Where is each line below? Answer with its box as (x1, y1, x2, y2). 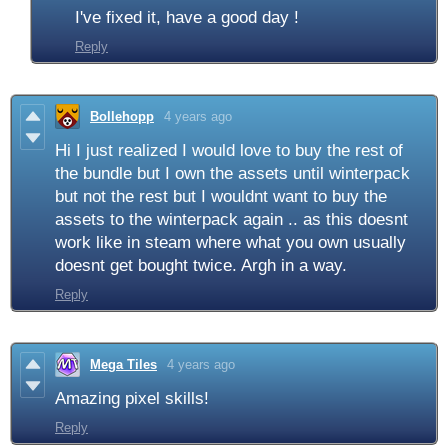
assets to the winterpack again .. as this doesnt (55, 210, 408, 230)
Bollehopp (90, 109, 154, 125)
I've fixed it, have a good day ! (75, 8, 299, 28)
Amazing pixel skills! (55, 389, 209, 409)
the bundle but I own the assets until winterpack (55, 164, 410, 184)
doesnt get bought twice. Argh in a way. (55, 256, 347, 276)
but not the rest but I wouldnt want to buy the (55, 187, 387, 207)
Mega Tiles (90, 357, 157, 373)
